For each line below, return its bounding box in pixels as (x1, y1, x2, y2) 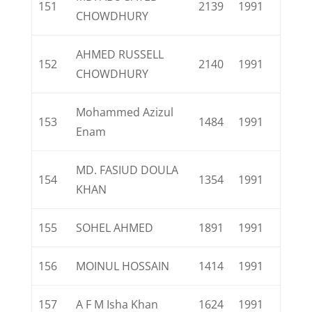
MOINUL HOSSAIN (76, 258, 170, 274)
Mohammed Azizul (76, 104, 174, 120)
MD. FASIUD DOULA (76, 162, 179, 178)
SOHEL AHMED (76, 220, 154, 235)
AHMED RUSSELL (76, 47, 164, 62)
